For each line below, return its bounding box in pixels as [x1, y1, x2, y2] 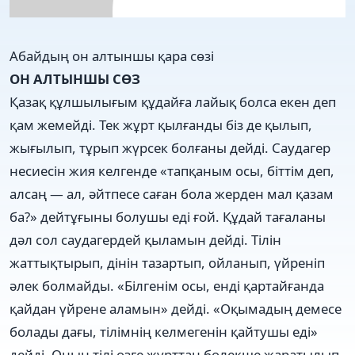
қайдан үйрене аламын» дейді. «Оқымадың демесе [10, 299, 342, 318]
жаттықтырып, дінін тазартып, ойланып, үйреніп [10, 253, 325, 272]
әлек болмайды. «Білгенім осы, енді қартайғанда [10, 276, 324, 295]
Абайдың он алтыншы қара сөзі [10, 46, 214, 65]
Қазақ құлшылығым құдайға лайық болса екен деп [10, 92, 336, 111]
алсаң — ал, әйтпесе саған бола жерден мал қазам [10, 184, 334, 203]
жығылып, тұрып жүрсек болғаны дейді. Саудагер [10, 138, 330, 157]
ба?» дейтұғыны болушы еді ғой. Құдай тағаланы [10, 207, 326, 226]
